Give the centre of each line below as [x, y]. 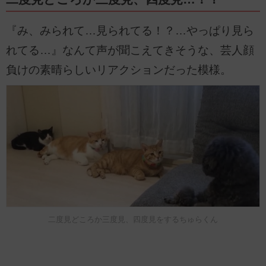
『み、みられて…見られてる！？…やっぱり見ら [130, 30]
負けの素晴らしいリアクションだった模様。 [119, 69]
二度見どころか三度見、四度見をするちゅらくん [133, 220]
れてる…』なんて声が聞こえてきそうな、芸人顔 [130, 50]
